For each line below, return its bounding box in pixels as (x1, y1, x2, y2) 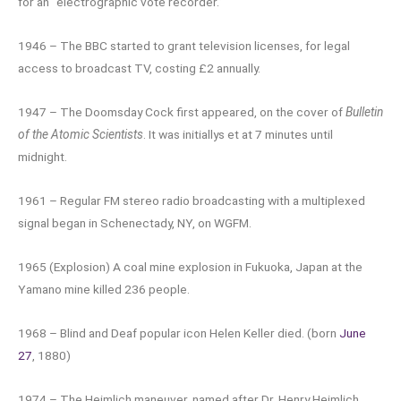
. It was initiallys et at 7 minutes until (143, 127, 333, 142)
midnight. (18, 149, 67, 165)
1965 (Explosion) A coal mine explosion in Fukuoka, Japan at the (18, 260, 363, 275)
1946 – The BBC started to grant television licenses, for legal (18, 38, 350, 54)
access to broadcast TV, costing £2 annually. (18, 61, 260, 76)
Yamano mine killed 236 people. (18, 282, 190, 297)
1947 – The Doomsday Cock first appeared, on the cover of (18, 105, 346, 120)
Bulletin (346, 105, 383, 120)
